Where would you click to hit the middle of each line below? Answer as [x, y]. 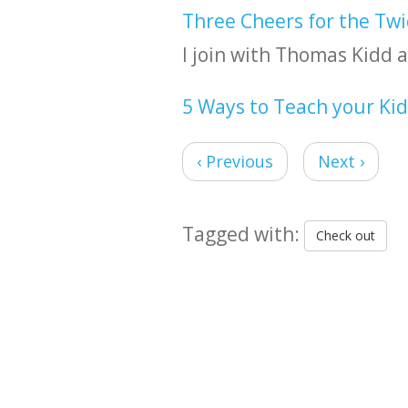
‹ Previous [235, 161]
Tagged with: [243, 234]
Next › [341, 161]
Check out [345, 236]
